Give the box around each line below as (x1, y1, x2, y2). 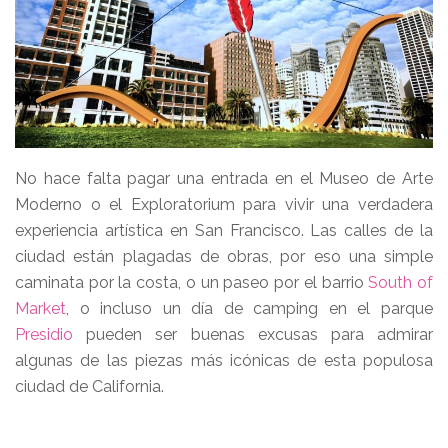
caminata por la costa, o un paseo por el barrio (15, 273, 369, 292)
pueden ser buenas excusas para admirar (73, 325, 433, 344)
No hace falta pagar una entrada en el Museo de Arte (15, 169, 433, 188)
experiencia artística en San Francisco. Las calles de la (15, 221, 433, 240)
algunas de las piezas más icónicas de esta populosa (15, 351, 433, 370)
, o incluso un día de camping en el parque (66, 299, 433, 318)
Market (15, 299, 66, 318)
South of (368, 273, 434, 292)
